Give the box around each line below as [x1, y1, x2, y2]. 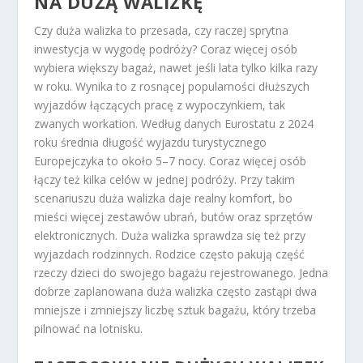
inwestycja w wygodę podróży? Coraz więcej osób [34, 41, 298, 58]
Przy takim [240, 172, 296, 188]
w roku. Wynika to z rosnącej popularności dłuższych [34, 79, 310, 95]
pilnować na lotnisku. [34, 321, 143, 337]
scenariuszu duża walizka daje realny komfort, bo [34, 190, 293, 207]
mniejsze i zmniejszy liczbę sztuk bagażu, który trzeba [34, 302, 317, 318]
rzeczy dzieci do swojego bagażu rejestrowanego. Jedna [34, 265, 329, 281]
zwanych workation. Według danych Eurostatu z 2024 [34, 116, 314, 132]
